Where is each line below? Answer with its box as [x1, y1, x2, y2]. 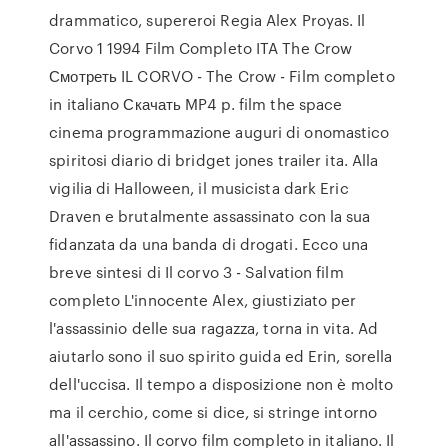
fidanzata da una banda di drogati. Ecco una [49, 233, 369, 255]
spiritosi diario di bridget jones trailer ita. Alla [49, 149, 379, 171]
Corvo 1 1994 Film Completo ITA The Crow [49, 37, 353, 59]
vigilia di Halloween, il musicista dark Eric [49, 177, 349, 199]
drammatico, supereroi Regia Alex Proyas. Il [49, 9, 366, 31]
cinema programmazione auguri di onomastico [49, 121, 390, 143]
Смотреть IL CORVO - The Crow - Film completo [49, 65, 395, 87]
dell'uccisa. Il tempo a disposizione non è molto [49, 373, 394, 395]
